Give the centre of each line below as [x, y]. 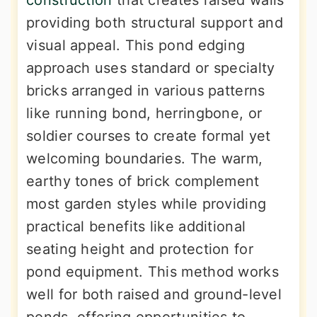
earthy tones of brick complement [143, 181]
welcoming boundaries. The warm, [145, 159]
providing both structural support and [155, 23]
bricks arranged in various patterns [146, 91]
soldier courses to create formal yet [149, 136]
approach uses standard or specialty [151, 68]
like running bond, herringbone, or [144, 114]
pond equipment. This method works [152, 272]
